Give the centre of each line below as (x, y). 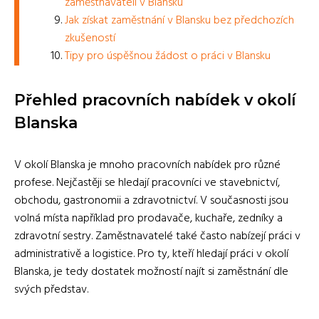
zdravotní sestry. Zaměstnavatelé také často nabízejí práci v (157, 236)
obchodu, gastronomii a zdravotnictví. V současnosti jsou (151, 200)
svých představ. (51, 289)
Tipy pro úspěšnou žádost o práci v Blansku (168, 56)
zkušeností (90, 38)
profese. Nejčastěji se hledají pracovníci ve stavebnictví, (147, 183)
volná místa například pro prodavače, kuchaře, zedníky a (148, 218)
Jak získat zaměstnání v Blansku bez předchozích (179, 20)
